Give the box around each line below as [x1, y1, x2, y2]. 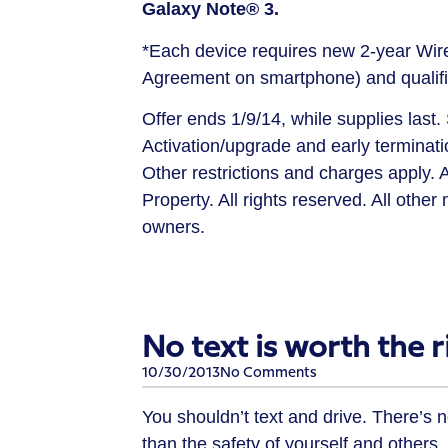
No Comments [220, 365, 317, 380]
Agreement [142, 67, 235, 88]
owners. [142, 217, 205, 238]
